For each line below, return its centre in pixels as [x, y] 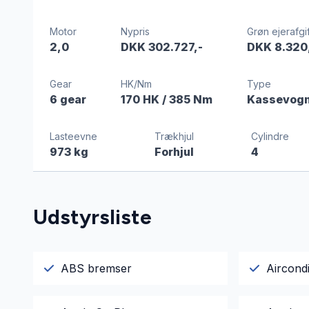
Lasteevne [73, 137]
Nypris [135, 32]
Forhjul [174, 152]
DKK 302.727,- [161, 47]
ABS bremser [96, 269]
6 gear [68, 100]
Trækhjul [174, 137]
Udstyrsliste [92, 217]
